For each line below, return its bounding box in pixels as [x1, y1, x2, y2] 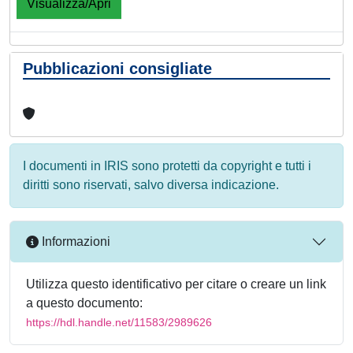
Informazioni [39, 235, 110, 249]
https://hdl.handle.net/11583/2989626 [26, 315, 212, 329]
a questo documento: [26, 295, 143, 310]
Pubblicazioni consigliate [23, 59, 212, 77]
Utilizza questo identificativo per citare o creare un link [26, 277, 326, 291]
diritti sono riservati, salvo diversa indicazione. [23, 177, 279, 191]
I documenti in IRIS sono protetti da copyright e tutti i [23, 158, 311, 173]
